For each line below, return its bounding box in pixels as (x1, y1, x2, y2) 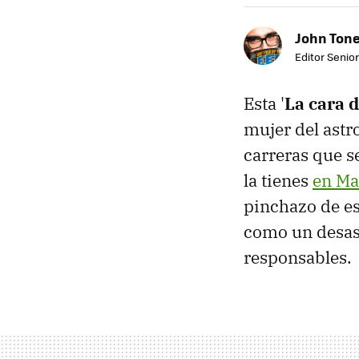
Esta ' (244, 91, 284, 115)
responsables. (244, 245, 352, 268)
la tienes (244, 168, 313, 192)
